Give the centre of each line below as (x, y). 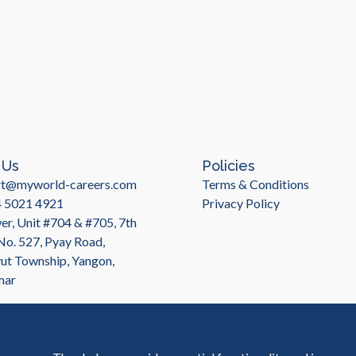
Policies (228, 166)
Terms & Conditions (255, 184)
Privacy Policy (241, 203)
